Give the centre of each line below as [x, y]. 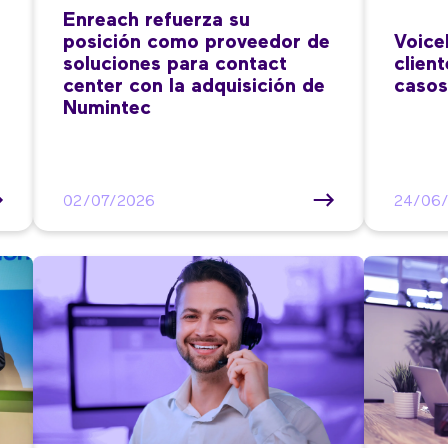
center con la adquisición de [194, 85]
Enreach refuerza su [157, 19]
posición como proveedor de [197, 41]
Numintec [107, 107]
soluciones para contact [175, 63]
